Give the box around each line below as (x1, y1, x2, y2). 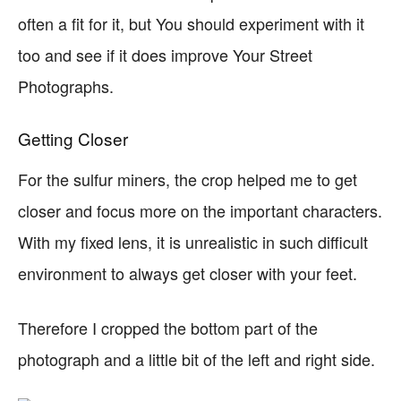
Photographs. (18, 74, 114, 98)
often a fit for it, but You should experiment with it (18, 12, 364, 35)
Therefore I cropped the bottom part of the (18, 316, 318, 339)
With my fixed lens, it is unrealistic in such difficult (18, 230, 368, 253)
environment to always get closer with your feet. (18, 261, 357, 285)
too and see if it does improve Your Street (18, 43, 312, 66)
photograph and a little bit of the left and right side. (18, 347, 375, 371)
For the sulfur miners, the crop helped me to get (18, 167, 357, 191)
